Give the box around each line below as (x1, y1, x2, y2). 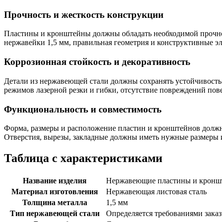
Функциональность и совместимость (4, 104, 162, 114)
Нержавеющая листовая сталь (106, 187, 207, 196)
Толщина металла (22, 198, 87, 207)
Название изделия (23, 176, 87, 185)
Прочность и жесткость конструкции (4, 9, 164, 20)
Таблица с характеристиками (4, 152, 163, 165)
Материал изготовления (11, 187, 98, 196)
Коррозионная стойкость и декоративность (4, 56, 190, 67)
